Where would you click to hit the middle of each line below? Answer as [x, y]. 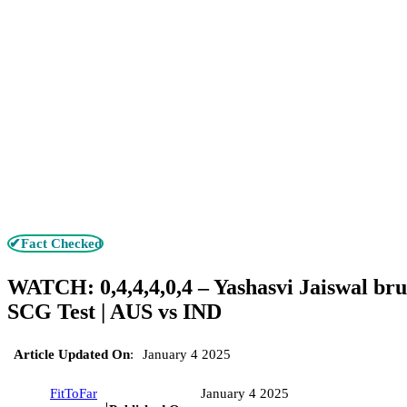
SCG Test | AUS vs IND [114, 311]
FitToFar [74, 393]
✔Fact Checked [55, 243]
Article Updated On [72, 354]
